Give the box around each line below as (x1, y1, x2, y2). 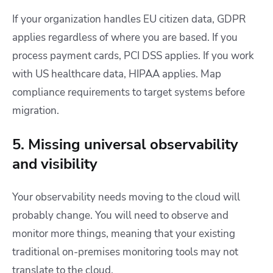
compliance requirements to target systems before (12, 85, 245, 100)
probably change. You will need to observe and (12, 208, 229, 223)
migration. (12, 104, 59, 118)
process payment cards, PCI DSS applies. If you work (12, 49, 254, 63)
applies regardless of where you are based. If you (12, 30, 238, 45)
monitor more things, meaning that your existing (12, 227, 235, 241)
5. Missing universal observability (12, 135, 238, 155)
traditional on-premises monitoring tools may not (12, 245, 238, 260)
